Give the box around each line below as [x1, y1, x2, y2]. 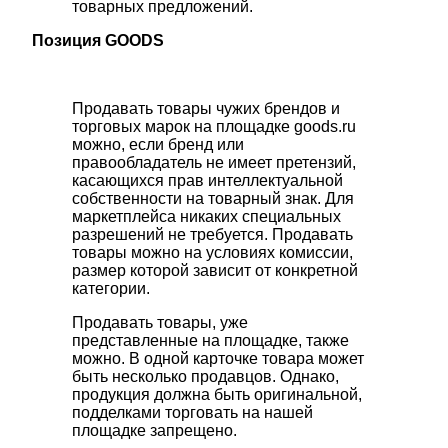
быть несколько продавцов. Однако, [72, 368, 339, 386]
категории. [72, 280, 154, 298]
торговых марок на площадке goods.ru [72, 118, 356, 136]
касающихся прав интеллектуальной [72, 172, 343, 190]
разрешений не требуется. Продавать [72, 226, 353, 244]
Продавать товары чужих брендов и [72, 100, 340, 118]
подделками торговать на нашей [72, 404, 313, 422]
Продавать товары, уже [72, 314, 248, 332]
